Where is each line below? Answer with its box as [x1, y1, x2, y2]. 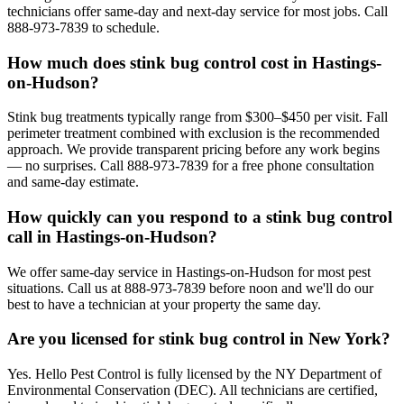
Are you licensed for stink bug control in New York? [7, 329, 390, 349]
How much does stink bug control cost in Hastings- [7, 52, 381, 72]
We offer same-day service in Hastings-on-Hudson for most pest [7, 263, 371, 280]
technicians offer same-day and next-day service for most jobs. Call [7, 3, 388, 19]
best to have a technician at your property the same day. [7, 296, 321, 312]
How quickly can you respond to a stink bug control [7, 207, 392, 226]
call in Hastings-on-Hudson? [7, 226, 217, 246]
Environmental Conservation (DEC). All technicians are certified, [7, 382, 378, 399]
